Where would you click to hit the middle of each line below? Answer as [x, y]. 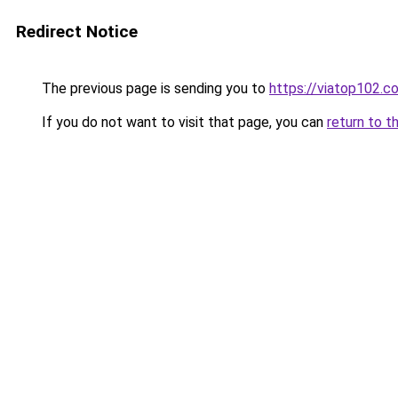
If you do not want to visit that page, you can [183, 122]
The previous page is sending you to [154, 88]
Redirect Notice [77, 32]
